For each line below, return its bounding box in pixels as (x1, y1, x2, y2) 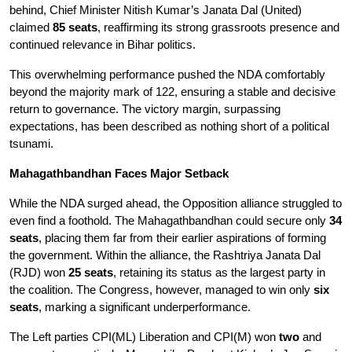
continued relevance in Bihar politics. (9, 38, 196, 51)
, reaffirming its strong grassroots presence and (97, 21, 339, 34)
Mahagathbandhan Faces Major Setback (9, 167, 229, 180)
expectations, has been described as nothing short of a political (9, 120, 329, 133)
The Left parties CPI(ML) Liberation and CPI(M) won (9, 331, 279, 343)
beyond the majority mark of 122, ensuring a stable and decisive (9, 86, 335, 98)
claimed (9, 21, 53, 34)
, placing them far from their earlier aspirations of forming (38, 232, 326, 244)
